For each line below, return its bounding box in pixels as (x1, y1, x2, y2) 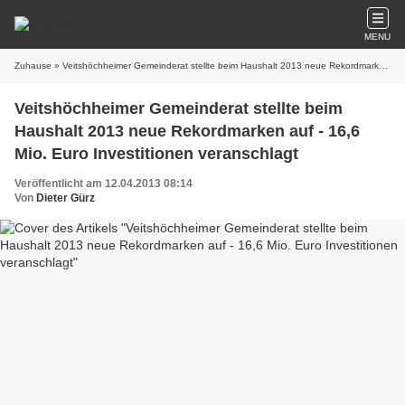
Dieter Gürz (36, 192, 95, 204)
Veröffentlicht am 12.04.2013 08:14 (14, 177, 193, 190)
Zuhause (14, 61, 52, 71)
